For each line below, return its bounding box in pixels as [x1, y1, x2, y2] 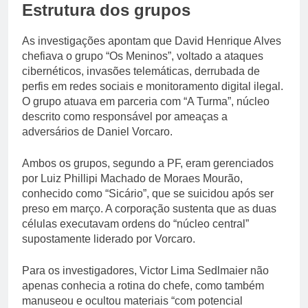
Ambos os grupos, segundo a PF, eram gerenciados [22, 157, 274, 169]
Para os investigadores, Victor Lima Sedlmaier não [22, 264, 269, 276]
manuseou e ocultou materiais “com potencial [22, 294, 243, 307]
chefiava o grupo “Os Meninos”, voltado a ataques [22, 49, 263, 62]
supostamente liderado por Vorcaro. [22, 232, 195, 245]
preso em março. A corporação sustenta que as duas [22, 202, 276, 214]
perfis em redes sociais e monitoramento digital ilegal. [22, 80, 283, 92]
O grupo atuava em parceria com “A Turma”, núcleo [22, 95, 269, 107]
